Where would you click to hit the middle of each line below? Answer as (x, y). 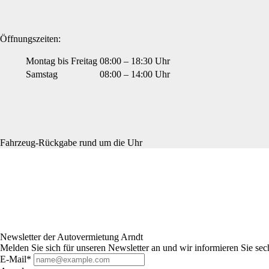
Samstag (42, 74)
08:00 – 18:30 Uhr (135, 61)
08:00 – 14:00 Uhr (135, 74)
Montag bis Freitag (62, 61)
